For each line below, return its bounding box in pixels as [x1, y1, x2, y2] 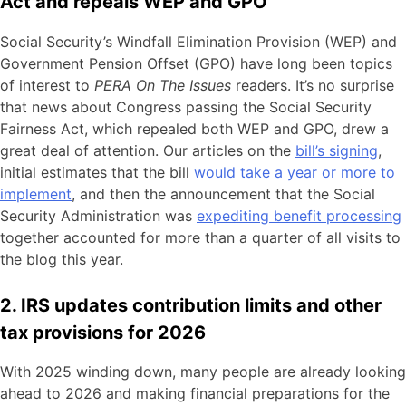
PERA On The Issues [94, 75, 231, 94]
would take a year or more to [194, 162, 395, 181]
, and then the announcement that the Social [72, 184, 375, 203]
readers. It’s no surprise [231, 75, 394, 94]
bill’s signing [295, 140, 378, 159]
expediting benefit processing [197, 206, 401, 225]
